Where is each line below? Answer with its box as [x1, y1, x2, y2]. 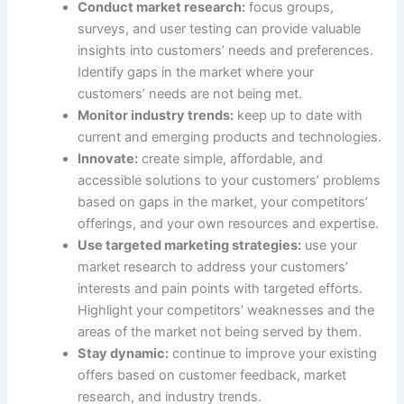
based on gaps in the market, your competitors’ [78, 193, 369, 210]
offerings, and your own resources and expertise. [78, 215, 380, 232]
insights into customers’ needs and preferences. [78, 41, 374, 59]
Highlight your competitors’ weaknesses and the [78, 301, 375, 318]
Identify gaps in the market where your [78, 63, 315, 80]
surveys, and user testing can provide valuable [78, 20, 362, 37]
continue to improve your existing [169, 344, 378, 362]
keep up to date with [234, 106, 363, 124]
